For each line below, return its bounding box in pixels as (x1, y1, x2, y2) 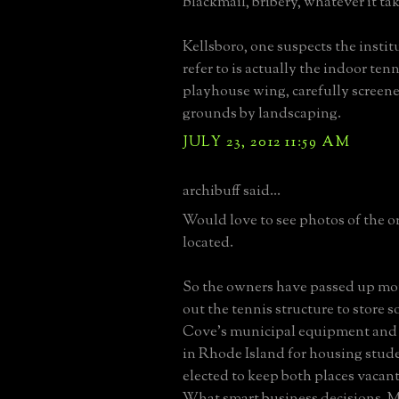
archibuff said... (183, 180, 281, 202)
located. (183, 232, 233, 254)
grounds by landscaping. (183, 102, 341, 125)
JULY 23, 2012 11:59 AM (183, 131, 351, 153)
